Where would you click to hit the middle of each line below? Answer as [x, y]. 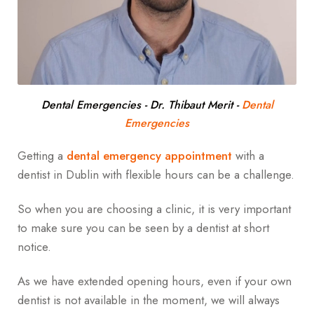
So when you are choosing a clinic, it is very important [154, 209]
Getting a [42, 156]
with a [248, 156]
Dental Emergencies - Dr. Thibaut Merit [137, 105]
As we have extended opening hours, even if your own [155, 281]
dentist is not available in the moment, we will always [149, 300]
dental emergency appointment [149, 156]
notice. [34, 246]
